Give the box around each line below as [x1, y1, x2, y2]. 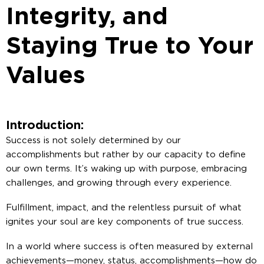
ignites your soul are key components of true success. [6, 217, 243, 226]
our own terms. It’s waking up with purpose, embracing [6, 164, 247, 173]
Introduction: [6, 119, 84, 131]
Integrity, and [6, 5, 168, 29]
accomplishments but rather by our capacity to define [6, 150, 246, 159]
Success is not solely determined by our [6, 136, 181, 145]
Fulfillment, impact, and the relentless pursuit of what [6, 203, 242, 212]
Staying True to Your [6, 34, 253, 58]
